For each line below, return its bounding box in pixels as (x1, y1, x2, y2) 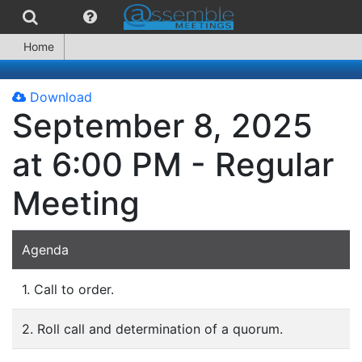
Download (26, 89, 92, 105)
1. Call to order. (22, 281, 114, 297)
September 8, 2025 (12, 106, 313, 145)
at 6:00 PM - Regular (12, 145, 334, 184)
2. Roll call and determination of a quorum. (22, 321, 283, 337)
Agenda (22, 242, 69, 258)
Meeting (12, 183, 140, 223)
